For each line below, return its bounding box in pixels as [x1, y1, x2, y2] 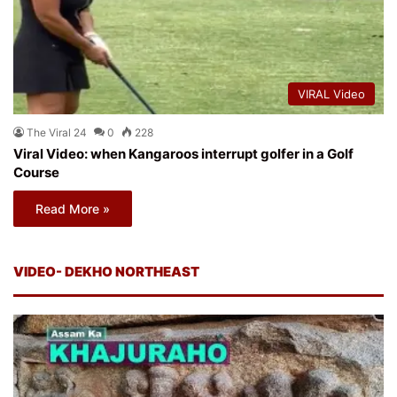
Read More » [35, 200, 110, 216]
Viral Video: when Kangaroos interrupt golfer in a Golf [13, 144, 354, 162]
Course [13, 163, 59, 181]
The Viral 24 [27, 125, 87, 139]
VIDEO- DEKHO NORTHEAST [13, 262, 199, 280]
